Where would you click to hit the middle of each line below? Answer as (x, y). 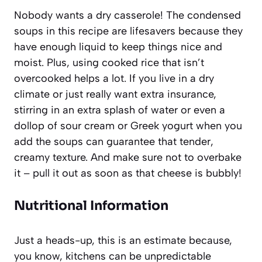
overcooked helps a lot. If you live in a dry (114, 78)
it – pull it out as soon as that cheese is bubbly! (128, 173)
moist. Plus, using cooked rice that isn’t (109, 62)
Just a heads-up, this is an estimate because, (123, 240)
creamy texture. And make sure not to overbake (128, 157)
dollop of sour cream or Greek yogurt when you (128, 125)
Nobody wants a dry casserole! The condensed (127, 15)
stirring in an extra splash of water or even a (120, 110)
